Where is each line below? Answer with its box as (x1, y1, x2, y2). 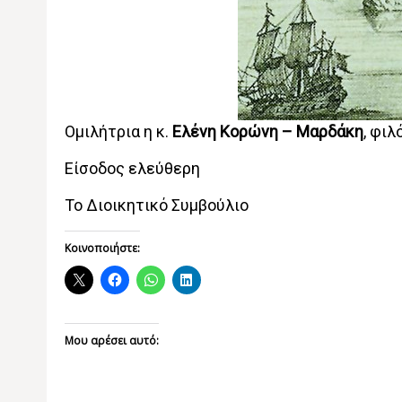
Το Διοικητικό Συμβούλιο (64, 196, 249, 214)
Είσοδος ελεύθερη (64, 159, 200, 178)
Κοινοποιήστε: (64, 240, 140, 256)
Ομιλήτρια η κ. (64, 122, 169, 141)
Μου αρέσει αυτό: (64, 333, 159, 348)
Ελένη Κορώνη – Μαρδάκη (168, 122, 363, 141)
